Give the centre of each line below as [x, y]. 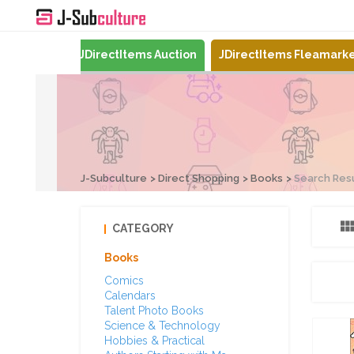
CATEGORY [143, 228]
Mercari [35, 55]
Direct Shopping [199, 178]
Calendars [130, 296]
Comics [124, 281]
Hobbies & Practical [154, 341]
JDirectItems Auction [138, 55]
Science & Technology [162, 326]
